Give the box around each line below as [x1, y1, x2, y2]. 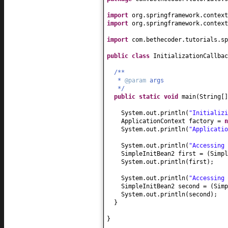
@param [125, 77, 150, 84]
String [199, 93, 221, 101]
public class [107, 52, 153, 60]
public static [114, 93, 164, 101]
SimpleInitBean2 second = [121, 183, 210, 190]
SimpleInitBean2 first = [121, 150, 207, 158]
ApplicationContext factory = [121, 118, 224, 125]
